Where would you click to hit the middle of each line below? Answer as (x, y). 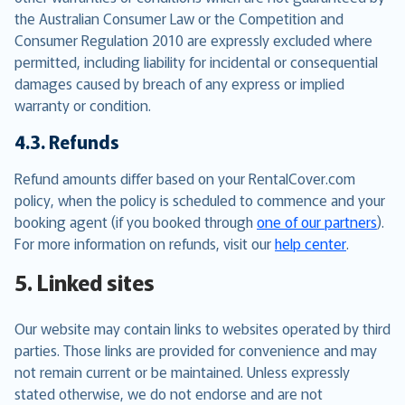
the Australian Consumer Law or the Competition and (179, 18)
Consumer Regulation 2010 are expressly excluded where (193, 40)
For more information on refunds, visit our (145, 243)
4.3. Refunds (67, 141)
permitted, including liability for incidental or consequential (196, 61)
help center (311, 243)
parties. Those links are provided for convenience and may (196, 350)
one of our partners (317, 221)
